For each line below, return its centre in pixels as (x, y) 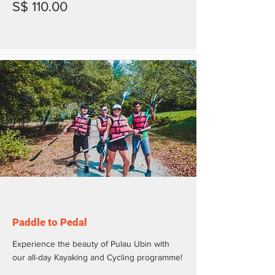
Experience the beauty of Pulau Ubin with (91, 243)
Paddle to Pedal (50, 222)
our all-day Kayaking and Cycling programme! (97, 257)
